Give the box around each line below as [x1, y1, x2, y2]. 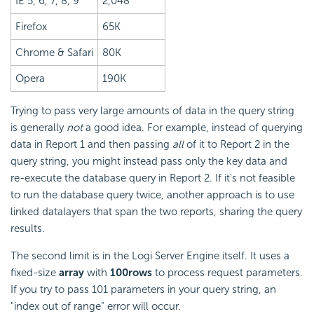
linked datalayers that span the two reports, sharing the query [11, 205, 302, 219]
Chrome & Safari [15, 46, 93, 60]
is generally [11, 121, 67, 135]
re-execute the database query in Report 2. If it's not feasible [11, 172, 295, 185]
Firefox [15, 20, 47, 34]
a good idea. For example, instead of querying [83, 121, 303, 135]
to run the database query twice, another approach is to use [11, 189, 294, 202]
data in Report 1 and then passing [11, 138, 172, 151]
